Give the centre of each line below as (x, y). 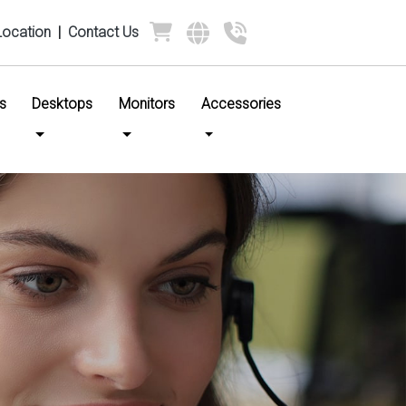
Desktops (63, 104)
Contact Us (103, 32)
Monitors (146, 104)
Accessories (241, 104)
